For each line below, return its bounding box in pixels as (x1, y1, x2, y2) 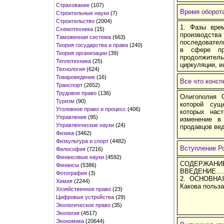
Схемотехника (56, 25, 93, 32)
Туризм (56, 97, 74, 104)
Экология (56, 209, 79, 216)
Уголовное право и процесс (56, 105, 126, 112)
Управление (56, 113, 86, 120)
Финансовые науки (56, 153, 104, 160)
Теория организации (56, 49, 107, 56)
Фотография (56, 169, 87, 176)
